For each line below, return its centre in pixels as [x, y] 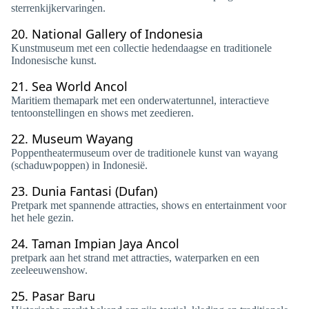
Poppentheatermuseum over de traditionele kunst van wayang [144, 153]
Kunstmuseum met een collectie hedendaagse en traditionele [141, 48]
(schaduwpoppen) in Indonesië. [79, 165]
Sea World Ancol [80, 86]
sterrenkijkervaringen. [58, 8]
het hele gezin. [42, 218]
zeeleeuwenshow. [49, 270]
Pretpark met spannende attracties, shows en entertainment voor [149, 205]
